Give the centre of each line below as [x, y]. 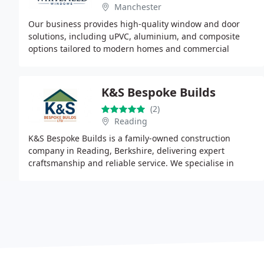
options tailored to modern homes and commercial [129, 49]
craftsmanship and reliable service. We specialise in [131, 163]
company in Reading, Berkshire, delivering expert [126, 151]
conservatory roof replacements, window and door [128, 175]
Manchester [138, 7]
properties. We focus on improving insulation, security [136, 61]
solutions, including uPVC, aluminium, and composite [134, 36]
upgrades [47, 188]
